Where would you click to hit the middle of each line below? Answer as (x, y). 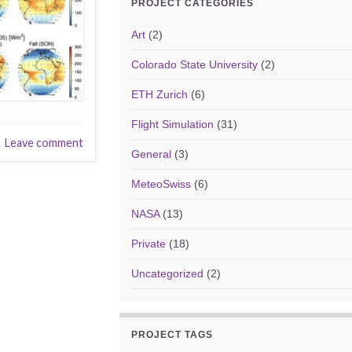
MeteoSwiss (161, 184)
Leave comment (44, 143)
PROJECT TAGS (172, 335)
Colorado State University (195, 64)
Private (149, 244)
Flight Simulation (173, 124)
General (152, 154)
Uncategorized (168, 273)
